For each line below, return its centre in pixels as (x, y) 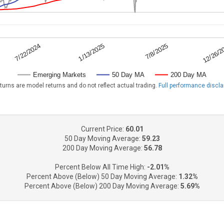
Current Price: (103, 129)
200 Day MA (188, 75)
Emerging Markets (59, 75)
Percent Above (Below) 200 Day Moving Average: (102, 186)
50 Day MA (128, 75)
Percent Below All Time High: (101, 167)
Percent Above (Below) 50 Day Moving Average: (102, 176)
